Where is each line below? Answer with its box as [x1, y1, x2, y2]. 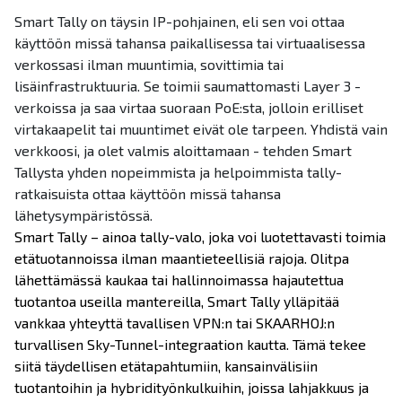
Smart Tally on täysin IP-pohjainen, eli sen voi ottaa [14, 13, 345, 31]
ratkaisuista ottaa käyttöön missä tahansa [14, 185, 281, 203]
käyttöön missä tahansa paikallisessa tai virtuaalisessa [14, 34, 365, 52]
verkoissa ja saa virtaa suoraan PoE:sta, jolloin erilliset [14, 99, 363, 117]
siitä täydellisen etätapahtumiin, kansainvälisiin [14, 357, 318, 375]
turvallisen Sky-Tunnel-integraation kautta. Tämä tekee [14, 336, 366, 354]
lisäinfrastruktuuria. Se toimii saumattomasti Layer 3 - [14, 77, 361, 95]
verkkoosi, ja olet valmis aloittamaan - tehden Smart [14, 142, 352, 160]
